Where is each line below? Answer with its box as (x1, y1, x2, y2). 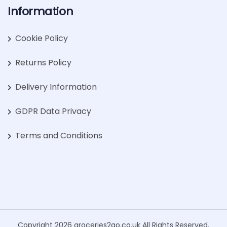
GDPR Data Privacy (15, 105, 91, 117)
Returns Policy (15, 57, 71, 68)
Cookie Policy (15, 32, 68, 44)
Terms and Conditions (15, 130, 102, 141)
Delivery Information (15, 81, 97, 93)
